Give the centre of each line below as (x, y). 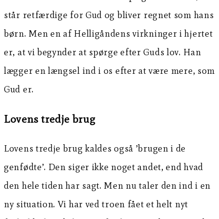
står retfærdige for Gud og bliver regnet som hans (109, 15)
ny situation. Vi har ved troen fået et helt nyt (96, 204)
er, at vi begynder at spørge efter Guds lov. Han (103, 52)
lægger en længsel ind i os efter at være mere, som (110, 71)
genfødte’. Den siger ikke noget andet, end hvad (104, 167)
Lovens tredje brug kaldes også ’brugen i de (95, 149)
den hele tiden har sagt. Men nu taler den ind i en (108, 186)
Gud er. (19, 89)
